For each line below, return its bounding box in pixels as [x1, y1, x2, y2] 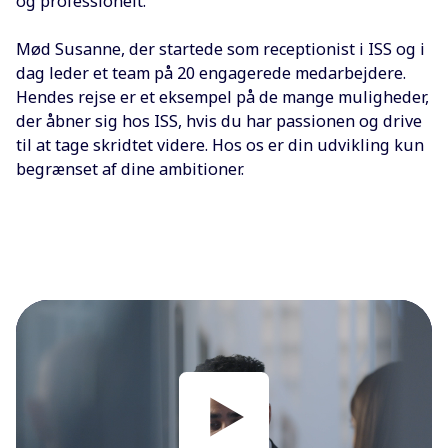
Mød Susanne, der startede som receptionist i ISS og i [16, 37, 425, 60]
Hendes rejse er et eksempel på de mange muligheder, [16, 85, 429, 108]
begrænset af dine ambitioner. [16, 157, 244, 180]
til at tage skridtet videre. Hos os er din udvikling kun [16, 133, 424, 156]
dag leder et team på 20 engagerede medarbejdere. [16, 61, 406, 84]
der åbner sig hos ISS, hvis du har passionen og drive [16, 109, 422, 132]
